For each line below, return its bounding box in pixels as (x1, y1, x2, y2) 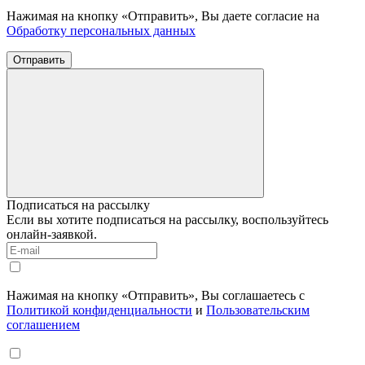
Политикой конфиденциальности (7, 302, 192, 317)
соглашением (7, 317, 80, 332)
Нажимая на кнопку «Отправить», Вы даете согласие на (7, 8, 319, 23)
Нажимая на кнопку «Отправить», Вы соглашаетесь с (7, 288, 305, 302)
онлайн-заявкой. (7, 226, 97, 241)
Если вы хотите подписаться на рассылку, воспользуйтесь (7, 212, 328, 226)
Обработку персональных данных (7, 23, 196, 37)
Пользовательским (206, 302, 310, 317)
